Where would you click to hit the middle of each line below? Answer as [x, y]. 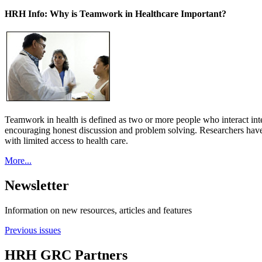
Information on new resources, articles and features [98, 210]
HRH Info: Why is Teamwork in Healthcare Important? [116, 13]
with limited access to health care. [66, 140]
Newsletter [37, 185]
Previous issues [33, 230]
